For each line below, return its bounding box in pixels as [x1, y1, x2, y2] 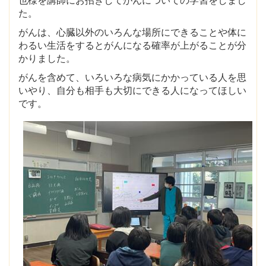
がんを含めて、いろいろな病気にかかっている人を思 [18, 72, 246, 83]
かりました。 [18, 53, 75, 64]
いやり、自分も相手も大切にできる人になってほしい [18, 85, 246, 96]
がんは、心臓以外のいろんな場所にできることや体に [18, 27, 246, 38]
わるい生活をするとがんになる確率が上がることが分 [18, 40, 246, 51]
